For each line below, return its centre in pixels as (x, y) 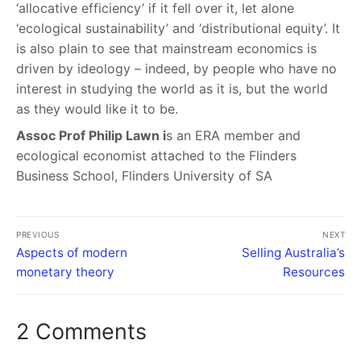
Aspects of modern (72, 252)
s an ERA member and (233, 136)
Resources (314, 272)
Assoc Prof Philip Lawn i (91, 136)
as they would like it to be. (97, 109)
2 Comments (81, 331)
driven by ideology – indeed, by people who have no (176, 69)
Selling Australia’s (293, 252)
